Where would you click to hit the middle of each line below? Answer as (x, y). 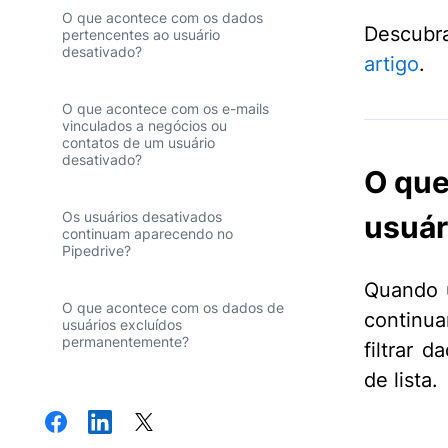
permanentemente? (125, 341)
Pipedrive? (96, 250)
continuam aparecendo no (147, 233)
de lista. (401, 379)
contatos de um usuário (138, 142)
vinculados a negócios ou (144, 125)
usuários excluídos (122, 324)
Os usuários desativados (142, 216)
